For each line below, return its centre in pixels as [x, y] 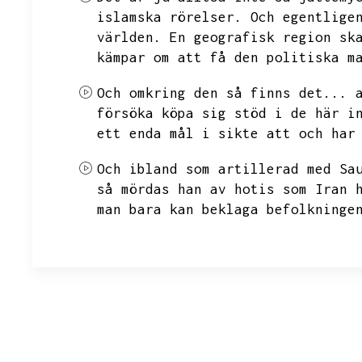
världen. [129, 37]
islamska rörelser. [170, 17]
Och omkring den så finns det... [222, 93]
